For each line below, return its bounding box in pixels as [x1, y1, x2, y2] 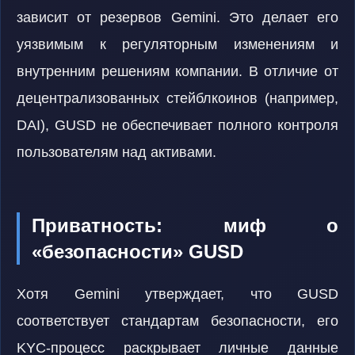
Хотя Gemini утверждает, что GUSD [17, 286, 338, 302]
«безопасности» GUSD [32, 241, 243, 262]
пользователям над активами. [17, 144, 216, 160]
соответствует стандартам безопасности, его [17, 313, 338, 329]
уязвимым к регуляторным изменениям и [17, 36, 338, 52]
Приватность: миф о [32, 215, 338, 236]
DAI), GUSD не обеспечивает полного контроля [17, 117, 338, 133]
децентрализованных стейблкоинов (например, [17, 90, 338, 106]
